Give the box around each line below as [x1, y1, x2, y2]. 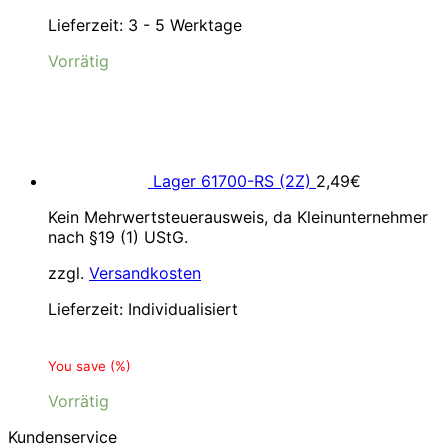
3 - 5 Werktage [128, 15, 242, 35]
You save [48, 358, 110, 374]
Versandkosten [89, 263, 201, 283]
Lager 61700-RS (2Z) [153, 171, 311, 191]
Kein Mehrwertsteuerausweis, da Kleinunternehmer [48, 207, 428, 227]
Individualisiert [128, 299, 238, 319]
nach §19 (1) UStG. [48, 227, 188, 247]
